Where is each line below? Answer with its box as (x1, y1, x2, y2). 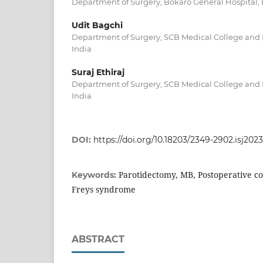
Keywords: (72, 170, 119, 181)
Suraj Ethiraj (72, 67, 124, 77)
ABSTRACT (72, 234, 124, 245)
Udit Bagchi (72, 19, 123, 31)
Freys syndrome (72, 184, 136, 195)
